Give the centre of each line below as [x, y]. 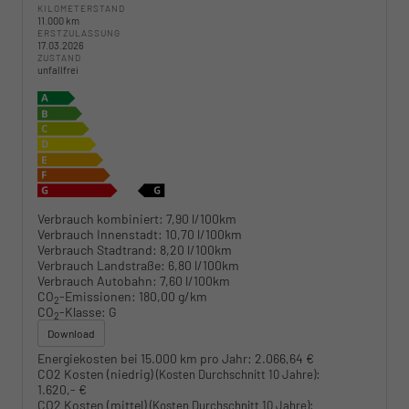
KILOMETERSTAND [81, 9]
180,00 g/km [173, 296]
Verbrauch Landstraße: [101, 265]
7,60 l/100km [195, 280]
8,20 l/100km [196, 249]
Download [71, 333]
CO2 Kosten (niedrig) [97, 373]
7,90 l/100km [201, 218]
